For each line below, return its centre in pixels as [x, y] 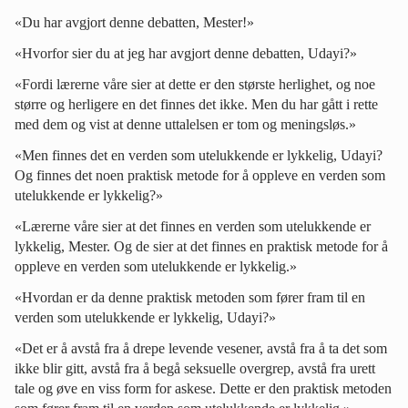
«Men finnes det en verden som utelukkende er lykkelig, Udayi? [199, 155]
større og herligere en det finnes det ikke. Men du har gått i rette [196, 104]
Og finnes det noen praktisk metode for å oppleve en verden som [200, 175]
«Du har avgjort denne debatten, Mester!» [134, 22]
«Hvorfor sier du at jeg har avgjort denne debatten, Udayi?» [186, 53]
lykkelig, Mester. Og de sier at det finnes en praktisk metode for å [201, 246]
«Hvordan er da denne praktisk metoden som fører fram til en [190, 297]
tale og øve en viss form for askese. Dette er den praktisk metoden [203, 388]
